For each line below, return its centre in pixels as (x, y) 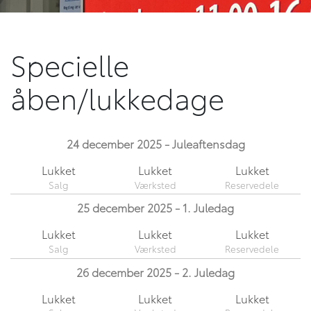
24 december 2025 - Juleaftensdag (155, 143)
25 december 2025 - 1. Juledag (155, 208)
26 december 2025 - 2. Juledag (155, 271)
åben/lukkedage (117, 97)
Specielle (70, 64)
